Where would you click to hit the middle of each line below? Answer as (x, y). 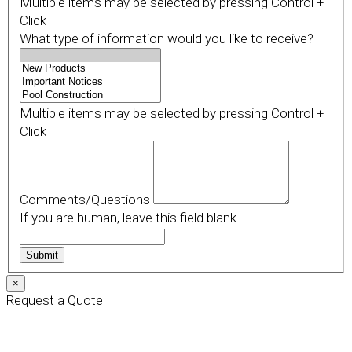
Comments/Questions (86, 200)
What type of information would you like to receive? (166, 39)
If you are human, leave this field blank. (129, 218)
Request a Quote (55, 300)
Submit (42, 255)
